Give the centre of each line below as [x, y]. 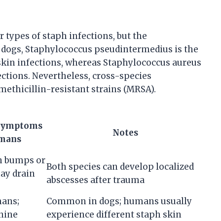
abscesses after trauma [95, 180]
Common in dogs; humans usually [119, 202]
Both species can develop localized [120, 167]
